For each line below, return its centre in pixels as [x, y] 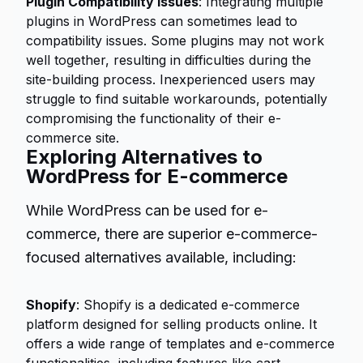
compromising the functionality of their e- [154, 118]
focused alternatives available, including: [161, 257]
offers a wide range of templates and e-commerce [180, 344]
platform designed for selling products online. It [171, 324]
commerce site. [73, 138]
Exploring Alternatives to [144, 157]
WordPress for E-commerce [157, 176]
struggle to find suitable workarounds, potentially [177, 99]
